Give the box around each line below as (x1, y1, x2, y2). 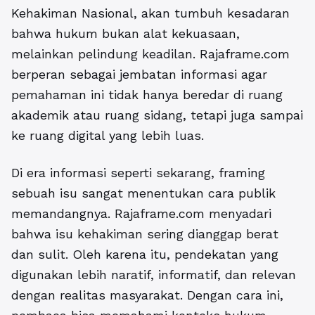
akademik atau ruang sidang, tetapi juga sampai (11, 108, 303, 123)
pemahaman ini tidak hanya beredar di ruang (11, 87, 283, 103)
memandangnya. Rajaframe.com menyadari (11, 206, 271, 221)
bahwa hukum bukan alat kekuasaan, (11, 26, 240, 41)
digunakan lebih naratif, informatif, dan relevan (11, 267, 296, 283)
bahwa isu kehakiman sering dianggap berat (11, 226, 278, 242)
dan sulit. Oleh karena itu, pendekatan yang (11, 247, 278, 262)
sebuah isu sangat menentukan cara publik (11, 186, 276, 201)
